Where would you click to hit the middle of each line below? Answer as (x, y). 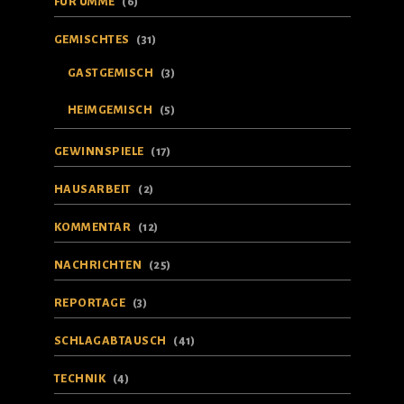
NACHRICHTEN (97, 265)
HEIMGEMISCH (110, 110)
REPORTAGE (89, 303)
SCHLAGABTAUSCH (110, 341)
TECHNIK (79, 379)
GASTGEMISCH (110, 73)
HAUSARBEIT (92, 189)
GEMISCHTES (92, 40)
